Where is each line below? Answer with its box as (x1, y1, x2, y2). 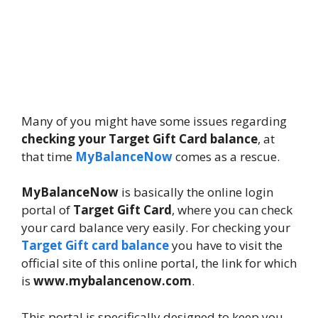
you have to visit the (169, 237, 283, 254)
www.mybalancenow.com (33, 273, 192, 290)
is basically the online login (119, 184, 273, 201)
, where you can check (172, 202, 292, 219)
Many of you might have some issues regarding (21, 112, 287, 129)
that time (21, 148, 75, 165)
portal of (21, 202, 73, 219)
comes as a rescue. (172, 148, 280, 165)
